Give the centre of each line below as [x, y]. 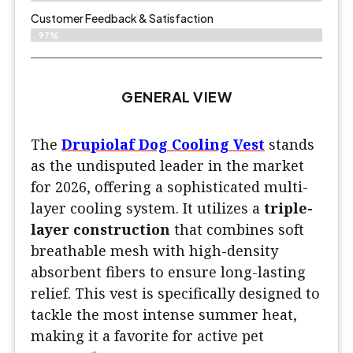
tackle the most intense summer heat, [164, 315]
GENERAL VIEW [176, 97]
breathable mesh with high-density [154, 251]
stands [290, 145]
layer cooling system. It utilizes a [147, 208]
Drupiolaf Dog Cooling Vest [163, 145]
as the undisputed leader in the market [167, 166]
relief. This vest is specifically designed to [175, 294]
